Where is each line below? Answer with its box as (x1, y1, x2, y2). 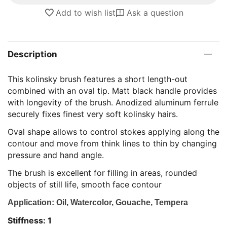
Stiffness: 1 (8, 215, 52, 225)
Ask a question (126, 8, 183, 18)
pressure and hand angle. (8, 150, 104, 160)
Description (8, 49, 57, 59)
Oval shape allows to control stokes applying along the (8, 127, 219, 137)
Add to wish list (55, 8, 116, 18)
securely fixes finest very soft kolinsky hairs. (8, 109, 178, 119)
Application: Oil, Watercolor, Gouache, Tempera (8, 198, 188, 207)
